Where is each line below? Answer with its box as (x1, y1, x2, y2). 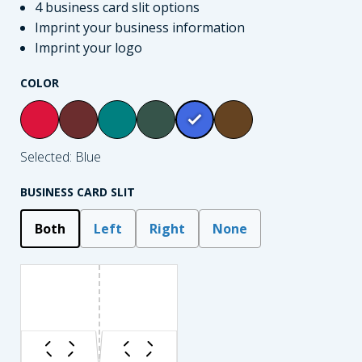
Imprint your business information (34, 19, 245, 37)
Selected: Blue (20, 148, 101, 166)
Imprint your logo (34, 39, 142, 57)
